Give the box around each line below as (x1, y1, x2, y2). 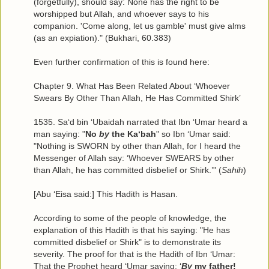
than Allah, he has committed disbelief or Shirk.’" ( (34, 165, 222, 175)
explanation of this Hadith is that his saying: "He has (34, 225, 230, 235)
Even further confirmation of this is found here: (34, 57, 210, 67)
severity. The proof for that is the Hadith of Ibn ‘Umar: (34, 249, 235, 259)
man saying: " (34, 129, 85, 139)
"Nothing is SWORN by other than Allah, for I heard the (34, 141, 241, 151)
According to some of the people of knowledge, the (34, 213, 226, 223)
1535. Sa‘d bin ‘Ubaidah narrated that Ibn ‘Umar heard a (34, 117, 247, 127)
